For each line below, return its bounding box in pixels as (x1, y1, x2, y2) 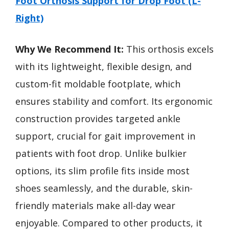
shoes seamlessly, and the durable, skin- (15, 182, 193, 194)
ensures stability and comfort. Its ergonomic (15, 95, 213, 107)
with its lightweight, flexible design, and (15, 60, 192, 73)
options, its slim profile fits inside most (15, 165, 190, 177)
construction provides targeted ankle (15, 112, 180, 125)
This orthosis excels (124, 43, 214, 55)
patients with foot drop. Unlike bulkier (15, 147, 187, 159)
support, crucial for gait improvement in (15, 130, 195, 142)
